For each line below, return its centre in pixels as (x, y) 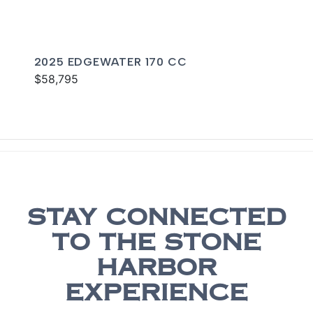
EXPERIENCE (156, 295)
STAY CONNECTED (156, 220)
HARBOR (156, 270)
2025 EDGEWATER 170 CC (110, 61)
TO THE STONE (156, 245)
